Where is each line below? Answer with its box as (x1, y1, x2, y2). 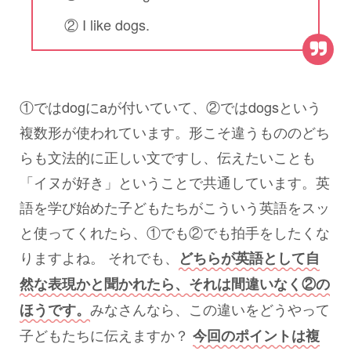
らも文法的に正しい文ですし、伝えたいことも (20, 146, 316, 167)
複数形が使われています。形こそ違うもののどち (20, 121, 330, 142)
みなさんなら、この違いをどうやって (90, 298, 330, 319)
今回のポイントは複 (193, 324, 320, 346)
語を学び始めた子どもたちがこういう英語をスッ (20, 196, 330, 217)
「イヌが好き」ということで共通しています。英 (20, 171, 330, 192)
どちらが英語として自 (179, 247, 320, 268)
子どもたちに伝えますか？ (20, 324, 193, 345)
